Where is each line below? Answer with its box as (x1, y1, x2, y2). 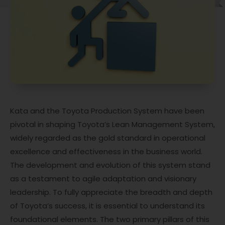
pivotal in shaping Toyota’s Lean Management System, (10, 119, 215, 130)
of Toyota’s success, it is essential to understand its (10, 200, 205, 211)
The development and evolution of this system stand (10, 160, 210, 171)
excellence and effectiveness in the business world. (10, 146, 202, 157)
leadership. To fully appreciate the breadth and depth (10, 187, 212, 198)
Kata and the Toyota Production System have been (10, 105, 204, 117)
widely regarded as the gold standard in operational (10, 133, 205, 144)
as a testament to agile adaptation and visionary (10, 173, 196, 184)
